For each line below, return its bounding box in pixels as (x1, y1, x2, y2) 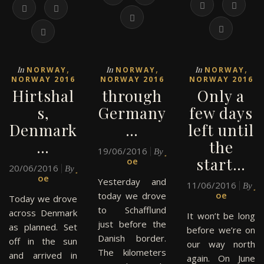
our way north (187, 238, 255, 250)
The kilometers (98, 246, 166, 258)
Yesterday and (98, 176, 166, 187)
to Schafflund (98, 204, 166, 216)
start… (196, 154, 246, 174)
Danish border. (98, 232, 166, 244)
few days (189, 103, 253, 123)
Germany (98, 103, 166, 123)
